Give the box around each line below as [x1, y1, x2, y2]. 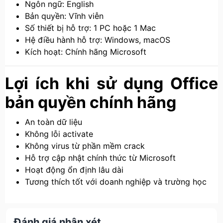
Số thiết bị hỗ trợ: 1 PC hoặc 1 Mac [25, 23, 156, 33]
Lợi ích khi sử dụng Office [5, 74, 218, 93]
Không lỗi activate [25, 129, 93, 139]
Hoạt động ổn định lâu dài [25, 165, 123, 175]
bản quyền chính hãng [5, 93, 176, 112]
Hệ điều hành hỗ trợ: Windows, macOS [25, 35, 170, 45]
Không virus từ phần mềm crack [25, 141, 145, 151]
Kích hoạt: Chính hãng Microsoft [25, 47, 146, 57]
